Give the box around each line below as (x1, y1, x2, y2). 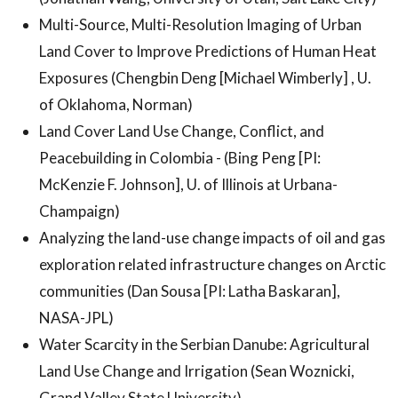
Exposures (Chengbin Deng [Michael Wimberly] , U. (39, 68, 371, 87)
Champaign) (39, 201, 120, 220)
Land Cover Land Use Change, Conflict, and (39, 121, 324, 140)
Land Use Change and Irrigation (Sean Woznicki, (39, 361, 354, 380)
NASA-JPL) (39, 307, 114, 327)
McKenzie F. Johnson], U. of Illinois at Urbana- (39, 174, 338, 194)
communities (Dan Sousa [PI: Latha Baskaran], (39, 281, 340, 300)
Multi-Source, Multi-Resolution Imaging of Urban (39, 14, 362, 34)
